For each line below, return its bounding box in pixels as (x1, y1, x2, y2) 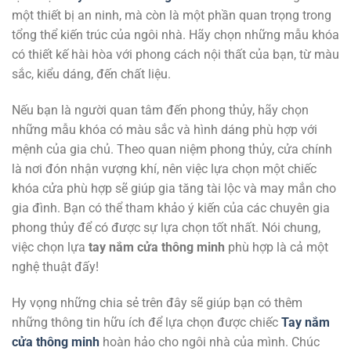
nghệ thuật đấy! (12, 259, 99, 274)
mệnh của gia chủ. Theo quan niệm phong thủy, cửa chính (12, 141, 332, 157)
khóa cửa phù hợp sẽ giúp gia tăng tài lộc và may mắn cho (12, 180, 336, 196)
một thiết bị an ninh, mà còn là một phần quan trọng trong (12, 8, 331, 24)
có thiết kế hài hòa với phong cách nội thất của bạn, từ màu (12, 47, 339, 63)
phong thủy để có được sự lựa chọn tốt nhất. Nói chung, (12, 219, 320, 235)
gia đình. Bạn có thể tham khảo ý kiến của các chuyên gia (12, 200, 330, 215)
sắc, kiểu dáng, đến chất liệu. (12, 67, 171, 82)
